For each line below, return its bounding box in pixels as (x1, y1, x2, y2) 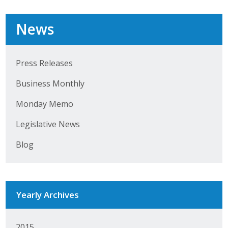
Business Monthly (15, 78, 84, 90)
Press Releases (15, 58, 73, 69)
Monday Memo (15, 98, 73, 110)
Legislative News (15, 119, 80, 130)
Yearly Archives (16, 189, 79, 201)
